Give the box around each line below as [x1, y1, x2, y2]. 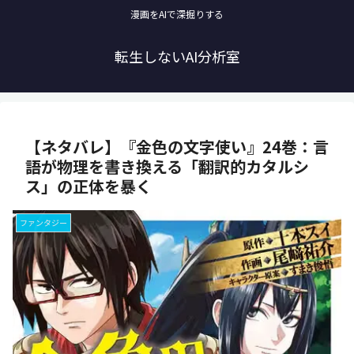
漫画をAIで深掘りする [130, 7, 224, 21]
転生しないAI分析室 [114, 46, 240, 67]
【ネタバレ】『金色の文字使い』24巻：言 [25, 135, 329, 159]
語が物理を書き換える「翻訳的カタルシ [25, 155, 309, 179]
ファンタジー [20, 217, 67, 229]
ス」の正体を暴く [25, 175, 152, 198]
